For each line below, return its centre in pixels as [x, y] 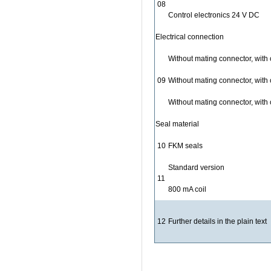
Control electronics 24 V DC [214, 15]
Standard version [196, 168]
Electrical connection [190, 37]
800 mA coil [187, 189]
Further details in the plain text [217, 221]
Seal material [177, 124]
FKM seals [185, 146]
